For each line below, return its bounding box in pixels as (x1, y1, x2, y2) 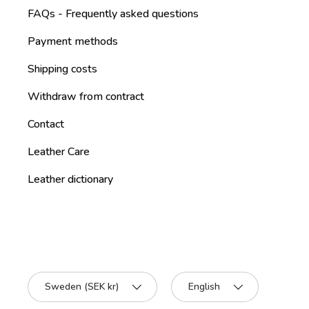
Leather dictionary (28, 172, 113, 188)
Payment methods (28, 34, 118, 50)
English (188, 280, 220, 294)
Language (171, 272, 217, 286)
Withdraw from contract (28, 89, 144, 105)
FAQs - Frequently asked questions (28, 6, 199, 22)
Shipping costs (28, 61, 97, 77)
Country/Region (28, 272, 101, 286)
